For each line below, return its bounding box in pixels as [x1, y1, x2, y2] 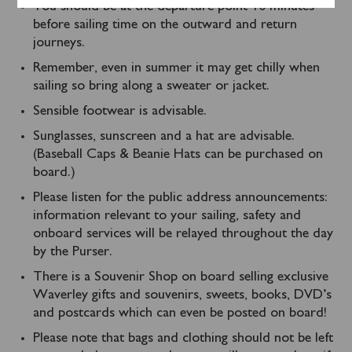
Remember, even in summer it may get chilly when [33, 61, 321, 75]
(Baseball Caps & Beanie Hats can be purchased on [33, 148, 324, 161]
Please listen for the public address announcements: [33, 191, 328, 204]
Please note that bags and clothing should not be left [33, 332, 334, 345]
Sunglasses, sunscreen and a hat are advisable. [33, 130, 295, 143]
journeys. [33, 36, 86, 49]
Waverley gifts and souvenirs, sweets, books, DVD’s [33, 288, 332, 302]
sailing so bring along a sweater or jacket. [33, 79, 270, 93]
